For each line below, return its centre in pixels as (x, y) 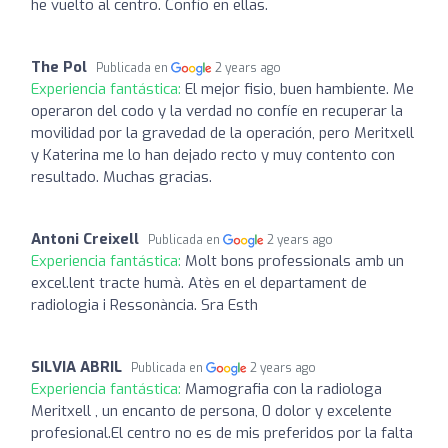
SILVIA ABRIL (76, 366)
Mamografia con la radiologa (283, 388)
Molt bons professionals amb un (294, 260)
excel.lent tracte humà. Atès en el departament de (199, 282)
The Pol (59, 66)
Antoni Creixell (85, 238)
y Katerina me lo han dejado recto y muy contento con (213, 154)
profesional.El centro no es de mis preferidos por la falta (222, 432)
